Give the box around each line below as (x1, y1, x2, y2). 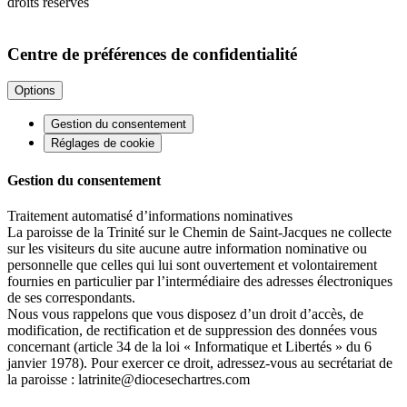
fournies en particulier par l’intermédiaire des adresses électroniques (7, 273, 392, 289)
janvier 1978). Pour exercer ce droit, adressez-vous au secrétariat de (7, 354, 392, 371)
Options (15, 84, 55, 98)
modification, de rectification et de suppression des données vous (7, 322, 377, 338)
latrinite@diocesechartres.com (78, 371, 250, 387)
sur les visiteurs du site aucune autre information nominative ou (7, 240, 367, 256)
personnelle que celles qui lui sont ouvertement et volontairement (7, 256, 377, 273)
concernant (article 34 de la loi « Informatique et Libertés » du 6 (7, 338, 372, 354)
